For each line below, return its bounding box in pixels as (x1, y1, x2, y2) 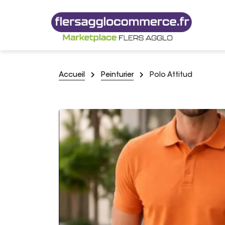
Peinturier (101, 72, 134, 79)
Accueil (59, 72, 85, 79)
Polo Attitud (150, 72, 192, 79)
